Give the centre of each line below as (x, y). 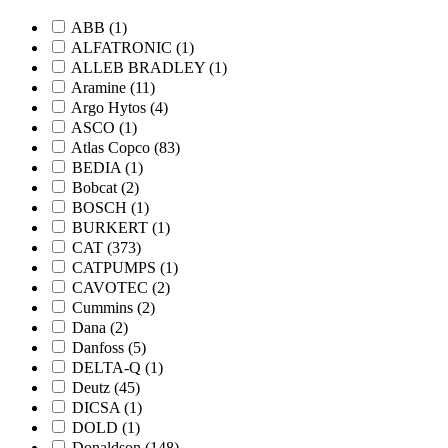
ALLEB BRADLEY (140, 67)
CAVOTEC (112, 287)
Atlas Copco (112, 147)
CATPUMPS (116, 267)
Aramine (100, 87)
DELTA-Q (108, 367)
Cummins (104, 307)
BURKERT (112, 227)
